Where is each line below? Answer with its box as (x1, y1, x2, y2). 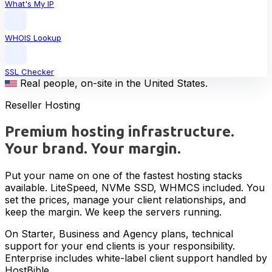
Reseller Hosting (5, 99, 80, 111)
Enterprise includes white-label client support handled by (5, 251, 267, 264)
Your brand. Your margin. (5, 140, 181, 157)
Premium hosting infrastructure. (5, 123, 234, 140)
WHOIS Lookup (5, 33, 61, 42)
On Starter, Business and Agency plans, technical (5, 227, 233, 240)
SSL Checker (5, 67, 54, 76)
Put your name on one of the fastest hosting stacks (5, 169, 242, 182)
